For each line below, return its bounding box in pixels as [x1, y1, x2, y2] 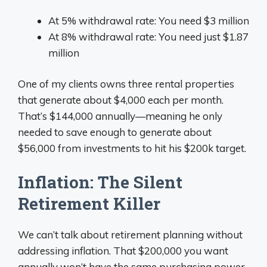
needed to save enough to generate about [18, 126, 212, 138]
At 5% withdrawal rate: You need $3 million [48, 14, 249, 27]
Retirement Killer [18, 192, 160, 215]
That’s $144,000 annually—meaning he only [18, 110, 222, 122]
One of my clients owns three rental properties [18, 77, 234, 90]
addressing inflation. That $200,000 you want [18, 244, 228, 257]
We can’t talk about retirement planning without [18, 228, 243, 241]
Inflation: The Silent [18, 170, 182, 193]
